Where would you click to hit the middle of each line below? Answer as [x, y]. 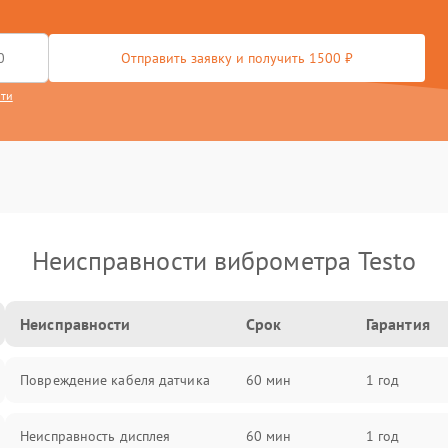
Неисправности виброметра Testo [224, 260]
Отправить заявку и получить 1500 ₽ [237, 58]
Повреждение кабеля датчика [115, 380]
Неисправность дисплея [95, 436]
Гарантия [397, 324]
